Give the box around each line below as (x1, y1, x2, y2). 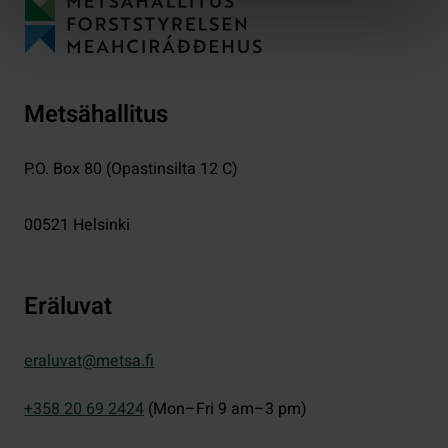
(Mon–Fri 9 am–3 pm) (148, 397, 307, 422)
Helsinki (73, 213, 130, 238)
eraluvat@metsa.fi (24, 349, 154, 374)
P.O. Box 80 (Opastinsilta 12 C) (24, 157, 238, 182)
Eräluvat (24, 289, 112, 325)
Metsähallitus (24, 97, 168, 133)
